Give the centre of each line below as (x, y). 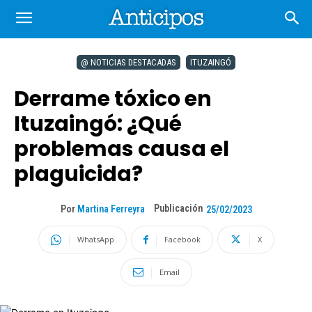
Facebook (182, 239)
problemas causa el (122, 149)
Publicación (178, 208)
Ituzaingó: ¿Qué (98, 124)
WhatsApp (95, 239)
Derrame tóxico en (113, 99)
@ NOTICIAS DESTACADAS (128, 62)
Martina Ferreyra (111, 209)
